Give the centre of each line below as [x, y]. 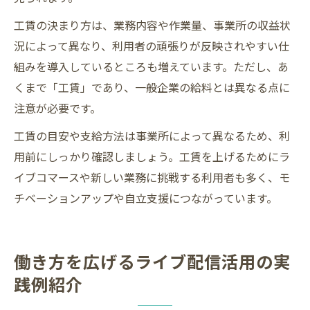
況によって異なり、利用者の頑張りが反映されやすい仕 [152, 46]
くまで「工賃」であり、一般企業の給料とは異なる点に [152, 88]
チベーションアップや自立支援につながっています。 [146, 198]
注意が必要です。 [57, 108]
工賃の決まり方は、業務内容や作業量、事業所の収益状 [152, 25]
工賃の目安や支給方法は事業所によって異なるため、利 [152, 136]
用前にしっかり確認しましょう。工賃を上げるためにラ [152, 157]
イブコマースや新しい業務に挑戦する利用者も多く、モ [152, 177]
